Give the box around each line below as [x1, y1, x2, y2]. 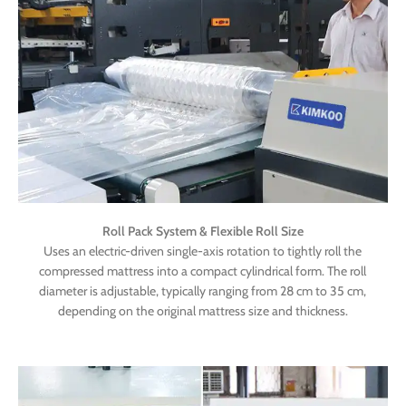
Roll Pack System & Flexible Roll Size [101, 222, 304, 239]
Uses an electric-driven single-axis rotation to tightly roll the [43, 242, 362, 259]
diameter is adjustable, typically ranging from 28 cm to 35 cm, [39, 282, 367, 299]
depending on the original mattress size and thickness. [57, 302, 348, 319]
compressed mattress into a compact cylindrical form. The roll [39, 262, 367, 279]
